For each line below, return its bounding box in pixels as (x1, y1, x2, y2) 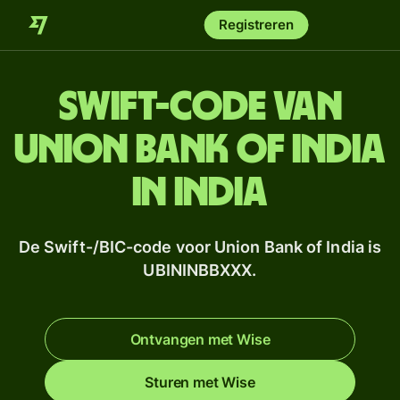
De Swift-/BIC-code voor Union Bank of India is (18, 237, 382, 256)
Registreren (219, 16, 294, 33)
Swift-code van (58, 87, 342, 128)
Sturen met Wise (145, 373, 255, 391)
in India (132, 172, 268, 213)
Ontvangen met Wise (129, 330, 271, 348)
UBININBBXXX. (143, 261, 257, 279)
